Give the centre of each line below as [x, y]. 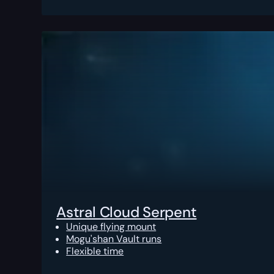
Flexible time [95, 251]
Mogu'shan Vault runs [114, 239]
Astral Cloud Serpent [127, 212]
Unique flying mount [111, 227]
